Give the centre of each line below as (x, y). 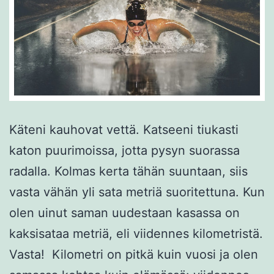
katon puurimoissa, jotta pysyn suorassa (124, 150)
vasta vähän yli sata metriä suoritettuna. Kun (137, 192)
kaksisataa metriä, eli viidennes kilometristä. (136, 233)
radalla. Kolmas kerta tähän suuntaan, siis (128, 171)
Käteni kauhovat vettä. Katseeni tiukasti (124, 129)
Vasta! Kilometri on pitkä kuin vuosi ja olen (134, 254)
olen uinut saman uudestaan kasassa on (124, 213)
